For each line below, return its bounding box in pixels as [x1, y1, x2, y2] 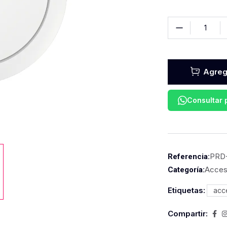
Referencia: [168, 152, 210, 161]
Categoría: [168, 165, 205, 174]
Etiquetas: [168, 185, 205, 195]
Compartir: [168, 209, 208, 218]
